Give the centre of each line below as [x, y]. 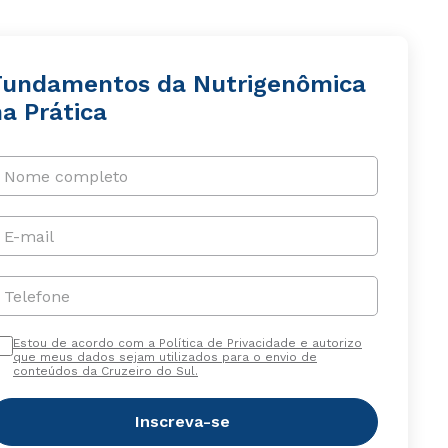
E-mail [28, 236]
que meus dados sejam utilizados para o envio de [164, 357]
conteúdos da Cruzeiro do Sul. [105, 371]
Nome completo [65, 176]
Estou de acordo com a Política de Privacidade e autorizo [187, 343]
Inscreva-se [183, 421]
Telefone [36, 296]
